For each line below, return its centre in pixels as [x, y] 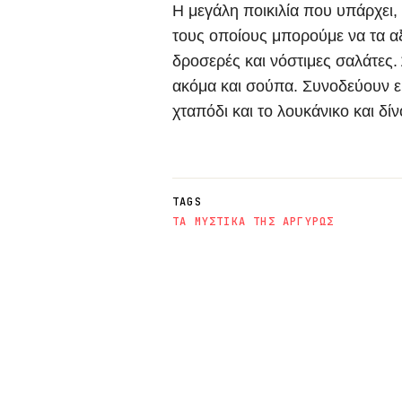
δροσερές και [221, 61]
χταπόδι [200, 112]
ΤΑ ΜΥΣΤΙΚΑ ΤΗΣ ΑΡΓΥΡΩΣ [253, 222]
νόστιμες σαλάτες [332, 61]
